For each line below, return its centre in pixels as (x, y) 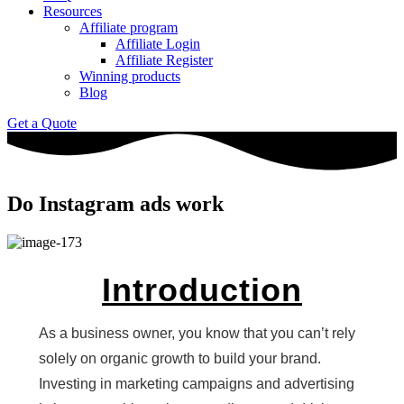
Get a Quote (42, 123)
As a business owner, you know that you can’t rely (197, 333)
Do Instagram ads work (115, 204)
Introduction (202, 289)
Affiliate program (129, 28)
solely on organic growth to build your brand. (179, 358)
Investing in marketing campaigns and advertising (196, 383)
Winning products (130, 76)
